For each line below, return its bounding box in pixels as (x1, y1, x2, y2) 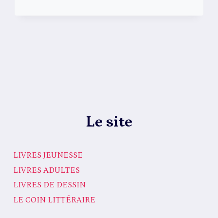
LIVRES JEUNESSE (13, 150, 83, 161)
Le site (86, 113, 132, 131)
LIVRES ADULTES (13, 165, 80, 175)
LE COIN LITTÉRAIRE (13, 195, 95, 205)
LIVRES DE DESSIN (13, 180, 86, 190)
